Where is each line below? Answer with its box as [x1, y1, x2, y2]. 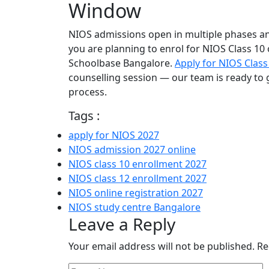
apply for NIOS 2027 [68, 128, 159, 142]
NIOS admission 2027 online [68, 143, 196, 157]
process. [68, 85, 107, 99]
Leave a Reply [68, 213, 175, 236]
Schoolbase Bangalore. [68, 56, 175, 70]
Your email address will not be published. [68, 240, 255, 253]
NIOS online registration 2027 [68, 186, 203, 200]
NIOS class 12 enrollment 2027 [68, 172, 207, 186]
